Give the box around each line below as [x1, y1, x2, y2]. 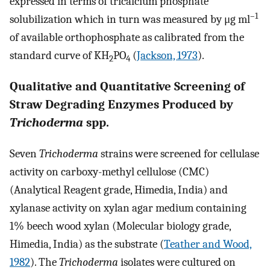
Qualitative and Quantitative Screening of [10, 79, 245, 94]
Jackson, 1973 [137, 49, 198, 63]
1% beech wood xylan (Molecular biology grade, [10, 219, 231, 233]
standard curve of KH [10, 49, 109, 63]
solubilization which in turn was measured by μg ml [10, 13, 250, 27]
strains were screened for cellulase [98, 146, 259, 160]
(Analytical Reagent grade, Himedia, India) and [10, 183, 228, 196]
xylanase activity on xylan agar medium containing [10, 201, 246, 215]
